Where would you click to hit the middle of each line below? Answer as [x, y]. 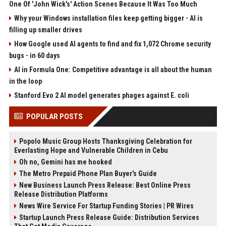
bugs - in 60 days [34, 55]
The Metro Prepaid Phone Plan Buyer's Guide [88, 174]
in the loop [25, 81]
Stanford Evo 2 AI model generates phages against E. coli [101, 95]
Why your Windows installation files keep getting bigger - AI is [108, 18]
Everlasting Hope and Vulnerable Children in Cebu [91, 150]
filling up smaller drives [45, 30]
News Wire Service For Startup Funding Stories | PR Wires [106, 206]
